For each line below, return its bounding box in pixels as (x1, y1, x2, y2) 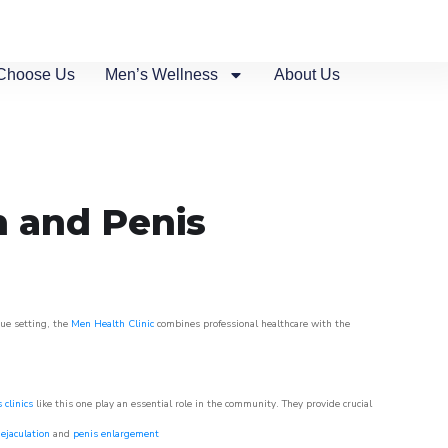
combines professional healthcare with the (154, 317, 350, 331)
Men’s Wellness (105, 66, 219, 83)
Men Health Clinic (71, 317, 154, 331)
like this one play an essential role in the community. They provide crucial (33, 397, 372, 411)
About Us (274, 66, 341, 83)
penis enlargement (73, 427, 159, 441)
